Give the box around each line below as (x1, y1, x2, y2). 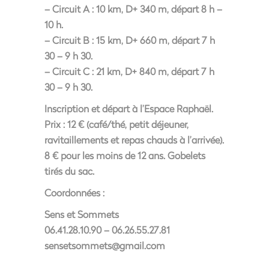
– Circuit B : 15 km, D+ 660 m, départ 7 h (44, 34, 215, 46)
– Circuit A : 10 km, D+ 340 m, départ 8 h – (44, 2, 222, 15)
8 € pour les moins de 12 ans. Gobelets (44, 149, 205, 162)
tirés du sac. (44, 165, 94, 177)
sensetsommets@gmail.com (44, 239, 165, 252)
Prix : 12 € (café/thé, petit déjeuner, (44, 118, 189, 130)
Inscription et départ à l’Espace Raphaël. (44, 102, 213, 115)
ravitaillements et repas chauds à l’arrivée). (44, 133, 224, 146)
